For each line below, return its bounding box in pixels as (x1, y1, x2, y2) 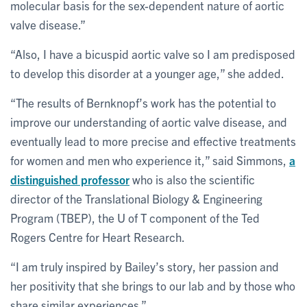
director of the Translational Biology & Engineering (10, 191, 262, 206)
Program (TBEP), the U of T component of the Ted (10, 210, 260, 225)
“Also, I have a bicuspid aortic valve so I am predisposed (10, 46, 295, 61)
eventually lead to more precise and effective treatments (10, 133, 296, 148)
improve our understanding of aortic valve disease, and (10, 114, 287, 129)
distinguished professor (10, 171, 130, 186)
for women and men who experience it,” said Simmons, (10, 152, 289, 167)
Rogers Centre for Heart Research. (10, 229, 185, 244)
